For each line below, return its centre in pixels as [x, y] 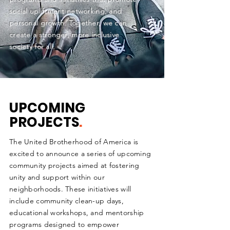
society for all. [32, 46]
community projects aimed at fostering [74, 165]
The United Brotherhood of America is [74, 142]
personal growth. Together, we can [68, 23]
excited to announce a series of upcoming [80, 154]
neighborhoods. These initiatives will [70, 189]
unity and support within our [57, 177]
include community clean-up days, [66, 201]
